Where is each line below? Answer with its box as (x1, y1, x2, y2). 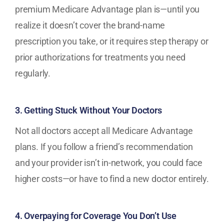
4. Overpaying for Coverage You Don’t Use (15, 210, 176, 221)
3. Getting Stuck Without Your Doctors (15, 104, 162, 115)
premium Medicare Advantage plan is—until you (15, 3, 200, 14)
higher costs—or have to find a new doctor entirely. (15, 173, 209, 184)
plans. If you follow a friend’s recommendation (15, 141, 193, 152)
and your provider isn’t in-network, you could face (15, 157, 202, 168)
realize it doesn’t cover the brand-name (15, 19, 165, 30)
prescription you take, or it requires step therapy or (15, 35, 208, 46)
